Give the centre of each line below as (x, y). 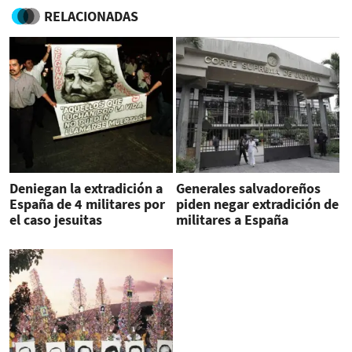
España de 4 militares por (87, 204)
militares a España (232, 220)
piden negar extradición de (257, 204)
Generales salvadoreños (248, 189)
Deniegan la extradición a (86, 189)
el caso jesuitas (56, 220)
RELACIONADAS (91, 16)
